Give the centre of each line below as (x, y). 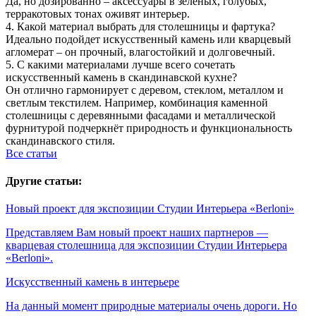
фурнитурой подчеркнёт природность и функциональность (149, 128)
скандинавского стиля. (60, 140)
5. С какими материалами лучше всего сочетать (120, 64)
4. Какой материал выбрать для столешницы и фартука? (140, 26)
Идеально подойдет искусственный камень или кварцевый (148, 39)
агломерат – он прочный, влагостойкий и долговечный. (140, 51)
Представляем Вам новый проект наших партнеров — (137, 233)
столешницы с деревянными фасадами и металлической (141, 115)
